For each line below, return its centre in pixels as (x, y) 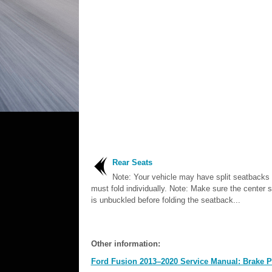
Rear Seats (132, 162)
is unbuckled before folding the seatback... (165, 200)
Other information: (125, 244)
